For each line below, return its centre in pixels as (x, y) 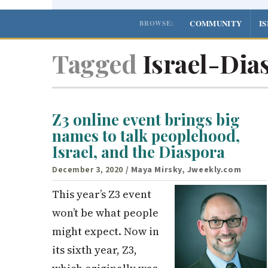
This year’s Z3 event (102, 194)
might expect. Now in (106, 231)
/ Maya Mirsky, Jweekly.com (183, 170)
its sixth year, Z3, (95, 249)
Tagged (94, 63)
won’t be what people (105, 212)
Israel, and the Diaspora (138, 152)
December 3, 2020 (88, 170)
